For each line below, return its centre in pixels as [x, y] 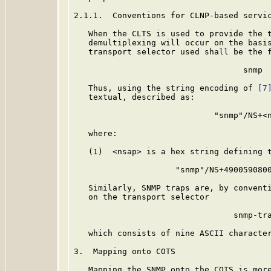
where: [96, 133]
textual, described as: [134, 97]
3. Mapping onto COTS [125, 251]
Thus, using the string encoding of [166, 88]
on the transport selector [142, 197]
